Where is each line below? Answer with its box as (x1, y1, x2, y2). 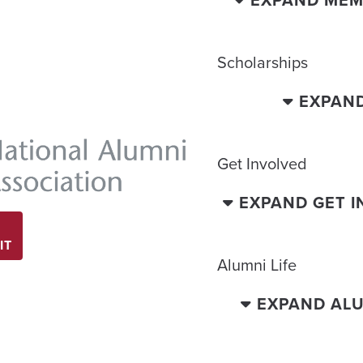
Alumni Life (217, 253, 297, 276)
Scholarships (217, 50, 309, 74)
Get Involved (217, 152, 308, 175)
